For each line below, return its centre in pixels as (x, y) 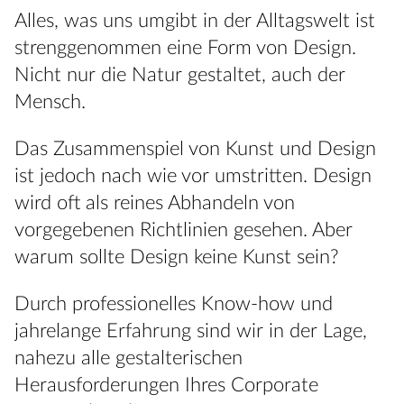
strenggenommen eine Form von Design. (185, 48)
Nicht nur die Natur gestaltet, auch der (180, 75)
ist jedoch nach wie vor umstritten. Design (193, 176)
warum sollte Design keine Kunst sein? (177, 257)
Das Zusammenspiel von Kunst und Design (195, 149)
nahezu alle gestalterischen (129, 358)
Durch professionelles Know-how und (174, 304)
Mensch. (50, 102)
